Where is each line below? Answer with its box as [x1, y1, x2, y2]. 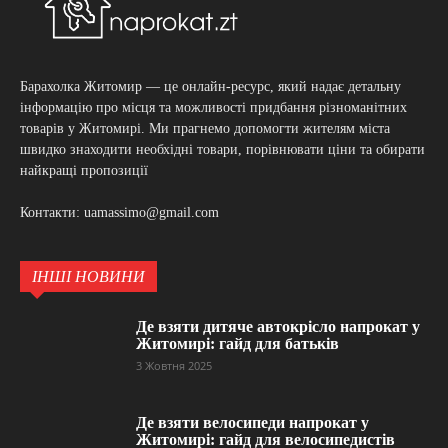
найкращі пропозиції [20, 162, 148, 178]
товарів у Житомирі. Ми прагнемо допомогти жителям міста [20, 120, 390, 136]
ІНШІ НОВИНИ [32, 267, 145, 285]
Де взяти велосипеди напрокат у [136, 413, 369, 431]
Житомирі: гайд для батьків [136, 334, 339, 352]
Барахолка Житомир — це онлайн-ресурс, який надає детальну [20, 78, 401, 94]
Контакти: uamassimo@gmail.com [20, 204, 219, 220]
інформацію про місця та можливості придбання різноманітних [20, 99, 407, 115]
